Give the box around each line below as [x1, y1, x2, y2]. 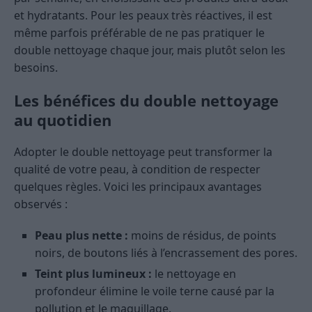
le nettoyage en [152, 266, 236, 282]
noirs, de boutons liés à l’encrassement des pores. [35, 245, 297, 261]
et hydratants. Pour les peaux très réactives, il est [14, 8, 272, 24]
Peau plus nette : [35, 228, 128, 244]
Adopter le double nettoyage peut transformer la [14, 144, 272, 160]
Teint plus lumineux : [35, 266, 152, 282]
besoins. [14, 60, 58, 76]
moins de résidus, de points [128, 228, 276, 244]
